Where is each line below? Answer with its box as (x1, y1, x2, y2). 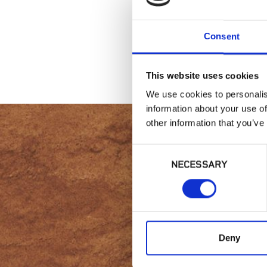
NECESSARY (171, 159, 227, 170)
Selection (132, 160, 168, 170)
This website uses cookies (145, 70, 259, 81)
